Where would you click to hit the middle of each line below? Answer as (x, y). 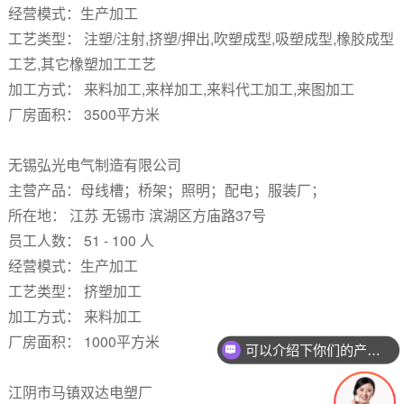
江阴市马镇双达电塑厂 (82, 392)
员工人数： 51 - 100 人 (81, 240)
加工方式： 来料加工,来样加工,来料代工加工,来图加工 (181, 89)
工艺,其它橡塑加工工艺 (82, 64)
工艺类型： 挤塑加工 (74, 291)
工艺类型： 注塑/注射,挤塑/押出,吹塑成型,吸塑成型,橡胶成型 (201, 38)
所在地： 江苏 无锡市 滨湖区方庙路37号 (137, 215)
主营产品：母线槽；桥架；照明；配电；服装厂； (166, 190)
